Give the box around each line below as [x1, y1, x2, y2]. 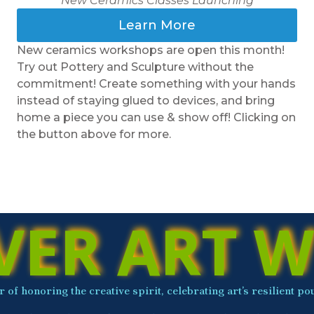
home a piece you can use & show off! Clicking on [17, 110, 296, 124]
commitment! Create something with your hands [17, 76, 296, 90]
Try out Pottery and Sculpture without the [17, 60, 254, 74]
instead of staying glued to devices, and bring [17, 93, 275, 107]
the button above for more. [17, 127, 171, 141]
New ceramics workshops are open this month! [17, 43, 285, 57]
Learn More [118, 17, 196, 33]
